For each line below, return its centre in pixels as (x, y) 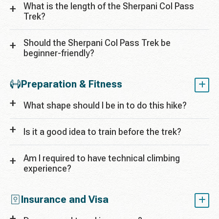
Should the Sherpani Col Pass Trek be (97, 43)
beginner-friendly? (59, 53)
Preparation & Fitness (72, 84)
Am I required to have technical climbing (102, 158)
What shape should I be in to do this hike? (105, 106)
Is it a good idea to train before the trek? (102, 132)
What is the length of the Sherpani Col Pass (109, 6)
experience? (47, 169)
